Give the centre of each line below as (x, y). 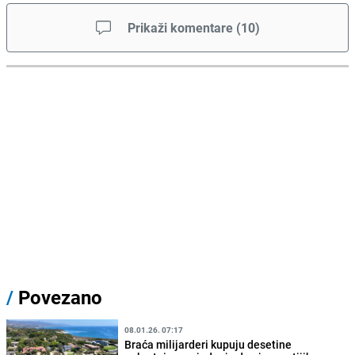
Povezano (58, 297)
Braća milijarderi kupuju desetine (208, 345)
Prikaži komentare (180, 27)
